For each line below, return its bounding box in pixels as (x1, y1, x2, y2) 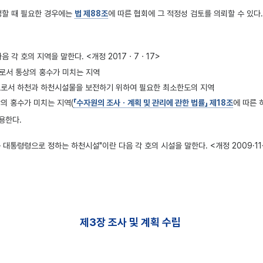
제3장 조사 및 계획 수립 (79, 216, 181, 228)
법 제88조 (75, 9, 108, 18)
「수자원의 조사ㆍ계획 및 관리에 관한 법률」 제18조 (73, 98, 233, 107)
